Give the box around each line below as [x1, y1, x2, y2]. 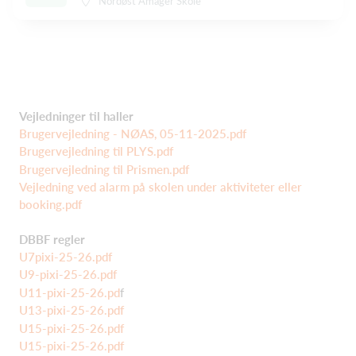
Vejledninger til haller [19, 109, 133, 124]
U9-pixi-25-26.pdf [19, 267, 117, 282]
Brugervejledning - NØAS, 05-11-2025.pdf [19, 126, 246, 141]
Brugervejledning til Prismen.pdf [19, 161, 189, 176]
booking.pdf [19, 196, 82, 211]
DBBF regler [19, 231, 85, 246]
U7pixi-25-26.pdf [19, 249, 112, 264]
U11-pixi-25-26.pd [19, 284, 120, 300]
